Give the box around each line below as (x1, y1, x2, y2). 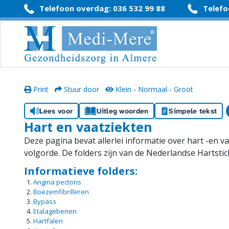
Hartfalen (33, 216, 63, 225)
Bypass (33, 197, 56, 206)
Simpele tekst (169, 106, 217, 116)
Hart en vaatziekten (24, 118, 152, 135)
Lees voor (39, 106, 73, 116)
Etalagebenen (33, 207, 77, 216)
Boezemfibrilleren (33, 187, 89, 196)
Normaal (138, 84, 167, 94)
